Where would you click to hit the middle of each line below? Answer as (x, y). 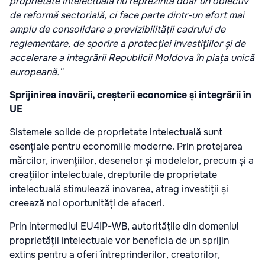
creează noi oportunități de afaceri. (87, 203)
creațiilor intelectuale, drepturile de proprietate (113, 175)
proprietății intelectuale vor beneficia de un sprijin (119, 241)
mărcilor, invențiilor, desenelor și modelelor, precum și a (132, 161)
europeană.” (36, 72)
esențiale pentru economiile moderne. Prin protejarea (126, 147)
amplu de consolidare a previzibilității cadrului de (117, 30)
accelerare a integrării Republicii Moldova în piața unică (132, 58)
